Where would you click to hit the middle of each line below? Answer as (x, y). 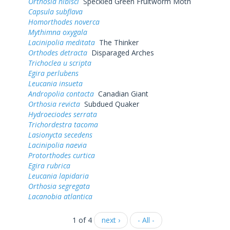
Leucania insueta (55, 83)
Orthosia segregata (59, 186)
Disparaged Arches (121, 52)
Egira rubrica (49, 165)
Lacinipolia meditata (62, 42)
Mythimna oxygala (58, 32)
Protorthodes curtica (62, 155)
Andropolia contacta (61, 93)
